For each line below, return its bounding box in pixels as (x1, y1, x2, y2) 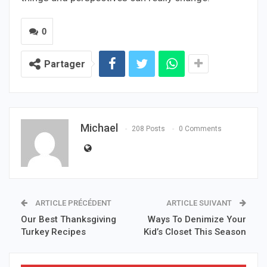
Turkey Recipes (21, 226, 86, 237)
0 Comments (179, 124, 222, 133)
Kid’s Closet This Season (144, 226, 246, 237)
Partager (44, 58, 85, 70)
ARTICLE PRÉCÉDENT (33, 198, 111, 207)
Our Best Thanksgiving (21, 213, 116, 225)
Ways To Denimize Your (148, 213, 246, 225)
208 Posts (132, 124, 165, 133)
